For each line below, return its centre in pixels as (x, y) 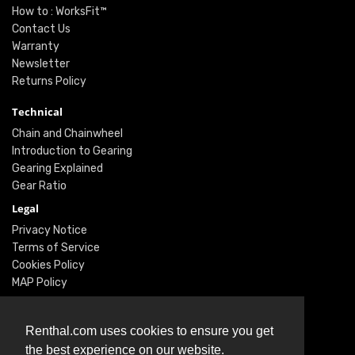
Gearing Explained (57, 168)
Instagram (38, 344)
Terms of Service (56, 247)
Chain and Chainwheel (67, 133)
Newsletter (41, 63)
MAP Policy (40, 282)
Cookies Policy (48, 265)
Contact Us (41, 29)
